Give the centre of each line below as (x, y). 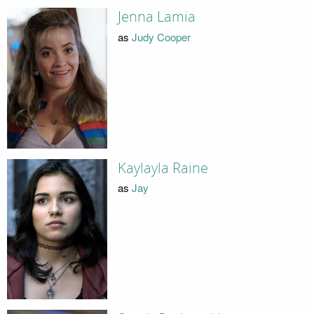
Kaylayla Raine (163, 168)
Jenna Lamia (156, 17)
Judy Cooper (161, 36)
